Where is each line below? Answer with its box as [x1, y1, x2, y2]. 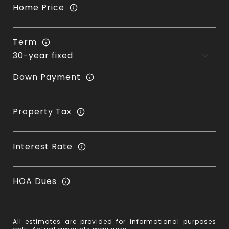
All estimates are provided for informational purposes [13, 217, 216, 226]
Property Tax [13, 106, 72, 118]
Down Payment [13, 71, 81, 83]
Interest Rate [13, 141, 73, 153]
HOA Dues [13, 175, 57, 188]
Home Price [13, 2, 64, 14]
